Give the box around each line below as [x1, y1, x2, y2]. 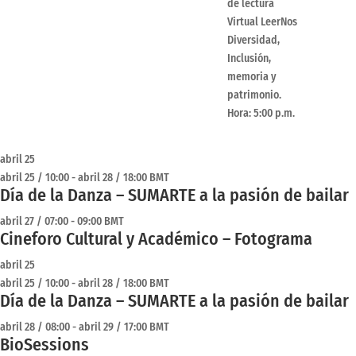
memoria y [227, 70, 277, 84]
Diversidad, [227, 33, 280, 48]
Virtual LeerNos [227, 15, 297, 29]
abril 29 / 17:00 [79, 320, 147, 335]
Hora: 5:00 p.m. [227, 106, 295, 121]
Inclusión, [227, 52, 271, 66]
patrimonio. [227, 88, 281, 103]
